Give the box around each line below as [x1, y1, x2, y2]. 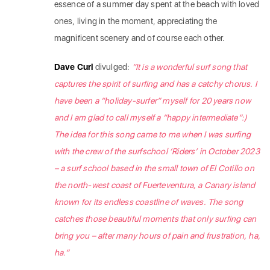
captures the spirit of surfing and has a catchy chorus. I [54, 79, 257, 89]
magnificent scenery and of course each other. [54, 33, 225, 43]
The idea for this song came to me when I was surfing [54, 130, 251, 139]
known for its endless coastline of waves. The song [54, 197, 243, 207]
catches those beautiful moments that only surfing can [54, 214, 257, 224]
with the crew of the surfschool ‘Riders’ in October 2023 [54, 146, 260, 156]
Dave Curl [54, 62, 95, 72]
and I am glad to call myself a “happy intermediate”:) [54, 113, 247, 122]
